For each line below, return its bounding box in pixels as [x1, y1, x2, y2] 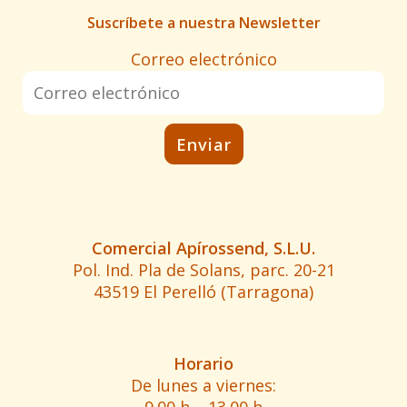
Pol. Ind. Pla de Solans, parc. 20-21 [72, 259, 335, 282]
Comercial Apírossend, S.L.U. [92, 237, 315, 260]
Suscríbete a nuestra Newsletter [86, 13, 321, 34]
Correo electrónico [130, 48, 277, 71]
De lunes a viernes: [131, 374, 276, 397]
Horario [174, 352, 233, 375]
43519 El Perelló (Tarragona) [94, 281, 313, 303]
